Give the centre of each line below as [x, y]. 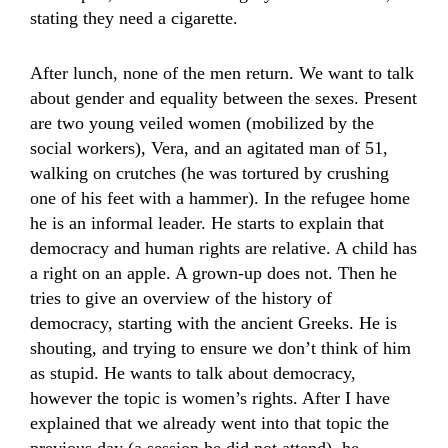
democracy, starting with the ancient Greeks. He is [213, 323]
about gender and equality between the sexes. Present [223, 98]
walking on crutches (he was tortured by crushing [209, 173]
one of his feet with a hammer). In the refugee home [220, 198]
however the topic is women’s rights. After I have [210, 398]
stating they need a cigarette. [134, 18]
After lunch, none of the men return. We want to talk [222, 73]
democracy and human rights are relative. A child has [223, 248]
